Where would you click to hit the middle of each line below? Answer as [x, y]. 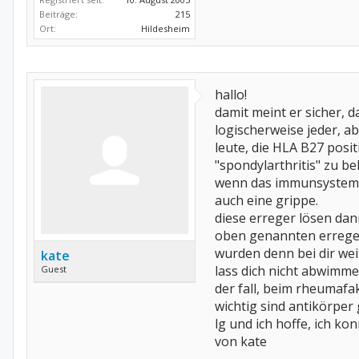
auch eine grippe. [266, 200]
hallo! [231, 95]
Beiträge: [58, 14]
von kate [241, 341]
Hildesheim [165, 28]
